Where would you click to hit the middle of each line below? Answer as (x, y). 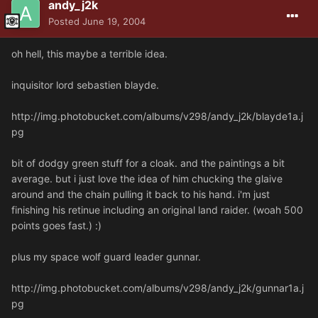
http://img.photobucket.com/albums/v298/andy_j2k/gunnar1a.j (158, 288)
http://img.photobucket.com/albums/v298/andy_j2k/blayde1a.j (157, 116)
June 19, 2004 (114, 22)
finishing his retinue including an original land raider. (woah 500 (157, 210)
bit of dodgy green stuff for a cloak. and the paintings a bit (148, 163)
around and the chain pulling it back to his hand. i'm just (141, 194)
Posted (65, 22)
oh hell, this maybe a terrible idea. (89, 54)
